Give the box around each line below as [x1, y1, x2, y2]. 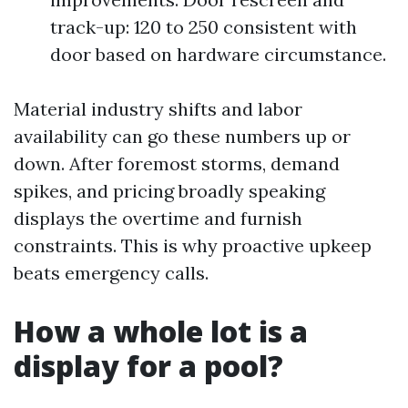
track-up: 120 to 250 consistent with [50, 15, 357, 38]
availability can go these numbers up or [14, 125, 351, 148]
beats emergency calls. [14, 261, 209, 284]
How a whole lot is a [14, 311, 308, 351]
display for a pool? [14, 346, 283, 385]
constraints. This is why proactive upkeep [14, 234, 372, 257]
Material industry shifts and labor [14, 97, 302, 120]
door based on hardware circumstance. [50, 43, 386, 66]
